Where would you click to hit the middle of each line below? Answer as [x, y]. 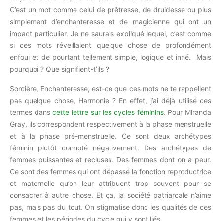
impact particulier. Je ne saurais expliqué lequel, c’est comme [110, 33]
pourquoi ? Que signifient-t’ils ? [59, 69]
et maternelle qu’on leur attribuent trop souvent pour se [110, 183]
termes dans [31, 112]
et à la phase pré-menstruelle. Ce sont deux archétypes [110, 136]
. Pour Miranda [187, 112]
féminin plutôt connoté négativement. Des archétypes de [110, 148]
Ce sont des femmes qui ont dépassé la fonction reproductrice [110, 171]
